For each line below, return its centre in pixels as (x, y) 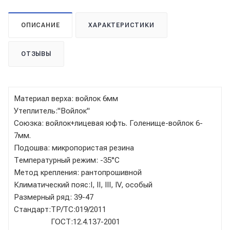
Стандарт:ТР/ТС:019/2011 (60, 209)
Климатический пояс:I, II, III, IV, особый (83, 185)
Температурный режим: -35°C (67, 160)
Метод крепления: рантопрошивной (78, 172)
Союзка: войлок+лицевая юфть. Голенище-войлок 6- (108, 123)
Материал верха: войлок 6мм (66, 98)
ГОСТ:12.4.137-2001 (67, 222)
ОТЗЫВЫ (36, 54)
